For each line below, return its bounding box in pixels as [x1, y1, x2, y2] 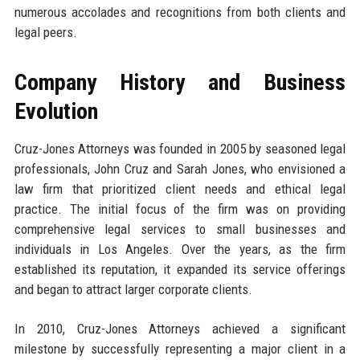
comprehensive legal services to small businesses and [14, 220, 346, 237]
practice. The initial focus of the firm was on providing [14, 200, 346, 217]
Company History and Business [14, 68, 346, 96]
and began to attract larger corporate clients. [14, 280, 252, 297]
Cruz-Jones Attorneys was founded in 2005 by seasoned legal [14, 140, 346, 157]
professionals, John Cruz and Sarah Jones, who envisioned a [14, 160, 346, 177]
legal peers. [14, 23, 77, 40]
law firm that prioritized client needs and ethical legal [14, 180, 346, 197]
